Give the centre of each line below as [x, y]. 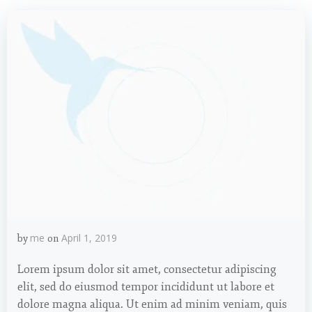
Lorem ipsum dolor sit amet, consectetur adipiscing [147, 270]
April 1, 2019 [89, 238]
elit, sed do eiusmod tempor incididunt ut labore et [146, 287]
